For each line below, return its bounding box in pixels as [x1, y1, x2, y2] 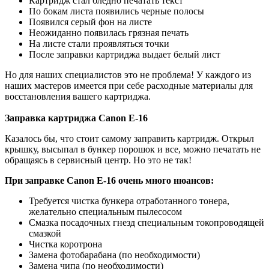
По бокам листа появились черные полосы [29, 5, 204, 16]
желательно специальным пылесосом [29, 206, 182, 217]
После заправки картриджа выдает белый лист [29, 49, 220, 59]
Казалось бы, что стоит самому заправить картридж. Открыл [5, 133, 254, 144]
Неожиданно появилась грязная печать [29, 27, 189, 38]
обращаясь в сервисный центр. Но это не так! [5, 154, 192, 165]
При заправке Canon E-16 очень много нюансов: [5, 175, 214, 186]
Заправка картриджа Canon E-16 [5, 112, 148, 123]
